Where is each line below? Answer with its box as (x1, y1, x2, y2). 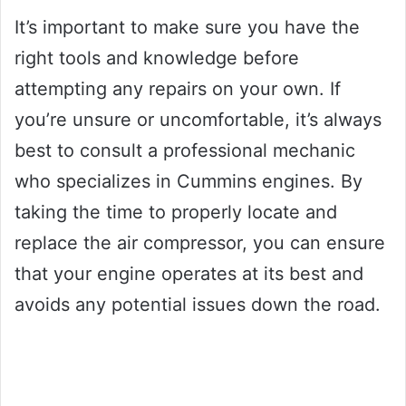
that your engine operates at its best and (14, 263, 363, 285)
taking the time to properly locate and (14, 201, 337, 224)
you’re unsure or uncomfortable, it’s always (14, 109, 382, 131)
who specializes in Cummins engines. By (14, 170, 362, 193)
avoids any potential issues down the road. (14, 294, 381, 316)
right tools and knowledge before (14, 47, 299, 70)
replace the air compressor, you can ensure (14, 232, 385, 255)
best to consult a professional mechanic (14, 140, 355, 162)
